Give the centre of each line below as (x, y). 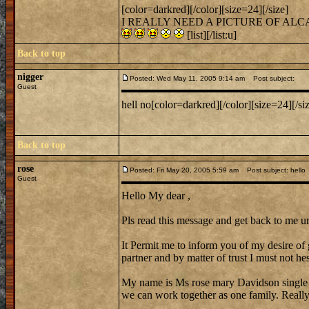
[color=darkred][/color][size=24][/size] (205, 9)
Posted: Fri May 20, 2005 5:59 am (184, 170)
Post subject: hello (273, 170)
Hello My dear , (156, 196)
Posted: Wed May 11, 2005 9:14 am (187, 78)
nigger (30, 77)
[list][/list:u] (210, 35)
